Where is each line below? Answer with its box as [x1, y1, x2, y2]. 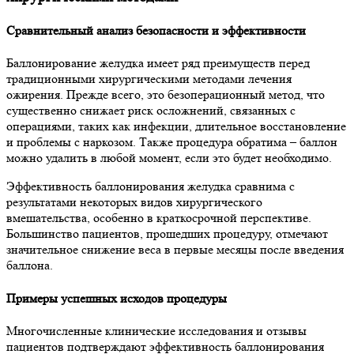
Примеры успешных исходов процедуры [6, 290, 227, 306]
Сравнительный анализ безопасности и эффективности [6, 23, 306, 39]
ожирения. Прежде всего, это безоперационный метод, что [6, 87, 325, 103]
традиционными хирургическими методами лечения [6, 71, 292, 87]
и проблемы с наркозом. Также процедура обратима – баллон [6, 134, 337, 150]
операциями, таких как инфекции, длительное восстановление [6, 119, 346, 134]
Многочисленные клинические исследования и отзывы [6, 322, 307, 338]
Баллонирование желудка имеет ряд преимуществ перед [6, 55, 310, 71]
